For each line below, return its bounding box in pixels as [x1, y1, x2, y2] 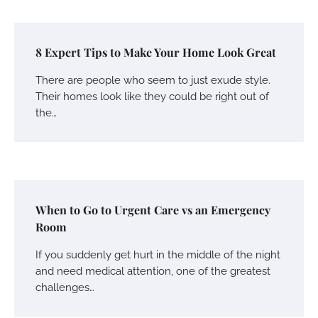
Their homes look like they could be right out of [35, 89, 269, 102]
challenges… [35, 280, 94, 293]
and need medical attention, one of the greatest [35, 264, 270, 277]
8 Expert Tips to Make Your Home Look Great [35, 44, 276, 60]
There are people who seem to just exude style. [35, 73, 270, 86]
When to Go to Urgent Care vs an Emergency [35, 202, 270, 217]
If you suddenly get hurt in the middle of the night [35, 248, 280, 261]
